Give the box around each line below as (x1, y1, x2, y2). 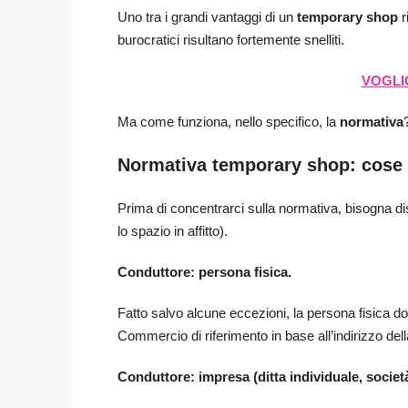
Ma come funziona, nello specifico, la (117, 114, 340, 130)
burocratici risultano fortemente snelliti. (117, 32, 344, 48)
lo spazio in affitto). (117, 223, 228, 240)
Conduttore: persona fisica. (117, 264, 291, 280)
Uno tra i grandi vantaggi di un (117, 9, 297, 25)
